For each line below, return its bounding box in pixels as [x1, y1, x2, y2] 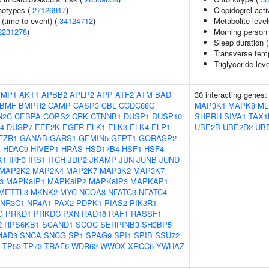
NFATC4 [139, 186, 167, 198]
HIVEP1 [31, 143, 59, 154]
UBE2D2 [223, 121, 253, 133]
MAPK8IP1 [6, 175, 45, 187]
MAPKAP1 [130, 175, 168, 187]
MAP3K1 [195, 100, 226, 111]
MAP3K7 [133, 165, 165, 176]
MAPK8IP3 [89, 175, 128, 187]
